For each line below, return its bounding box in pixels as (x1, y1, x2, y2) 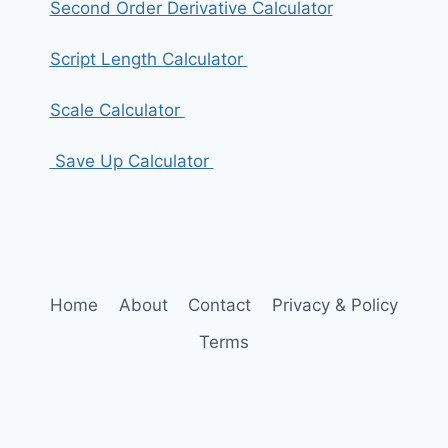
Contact (188, 295, 252, 316)
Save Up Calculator (49, 151, 214, 172)
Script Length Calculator (49, 49, 248, 70)
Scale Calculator (49, 100, 185, 121)
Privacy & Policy (271, 295, 398, 316)
